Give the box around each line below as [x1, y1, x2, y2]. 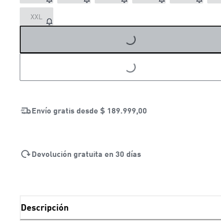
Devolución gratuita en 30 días [32, 148, 141, 158]
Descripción [21, 202, 69, 213]
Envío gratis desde [32, 105, 100, 115]
